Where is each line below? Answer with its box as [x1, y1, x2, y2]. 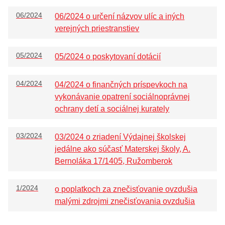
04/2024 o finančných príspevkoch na [55, 80, 188, 89]
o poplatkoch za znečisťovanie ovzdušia [55, 185, 198, 193]
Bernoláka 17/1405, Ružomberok [55, 157, 173, 165]
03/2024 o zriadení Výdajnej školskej [55, 133, 186, 141]
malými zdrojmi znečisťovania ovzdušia [55, 197, 195, 205]
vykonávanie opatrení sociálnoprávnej [55, 92, 190, 101]
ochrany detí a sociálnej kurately [55, 104, 170, 113]
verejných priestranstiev [55, 24, 140, 33]
